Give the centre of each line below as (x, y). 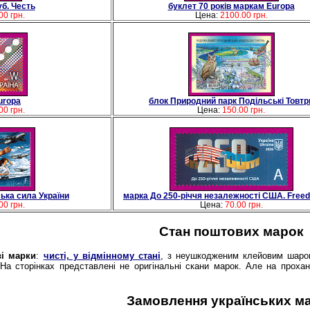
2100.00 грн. (244, 15)
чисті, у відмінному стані (102, 255)
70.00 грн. (244, 204)
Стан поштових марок (231, 231)
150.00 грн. (244, 109)
